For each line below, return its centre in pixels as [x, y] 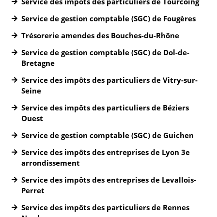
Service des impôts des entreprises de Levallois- [109, 180]
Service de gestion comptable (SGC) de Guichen [108, 135]
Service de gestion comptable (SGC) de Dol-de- [105, 52]
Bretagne [38, 63]
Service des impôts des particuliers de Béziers [105, 108]
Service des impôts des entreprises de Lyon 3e [106, 152]
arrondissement [51, 163]
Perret [33, 190]
